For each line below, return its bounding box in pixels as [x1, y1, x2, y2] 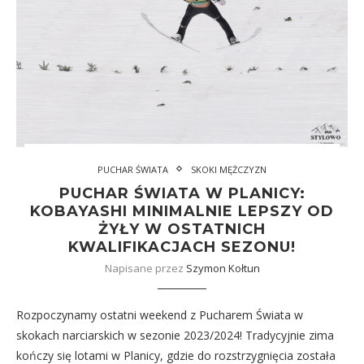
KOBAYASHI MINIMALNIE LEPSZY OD [30, 201, 334, 220]
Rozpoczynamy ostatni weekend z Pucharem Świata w [16, 306, 303, 323]
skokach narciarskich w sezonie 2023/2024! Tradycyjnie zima [16, 327, 334, 343]
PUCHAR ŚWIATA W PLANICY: [58, 184, 305, 202]
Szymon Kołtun [185, 260, 260, 275]
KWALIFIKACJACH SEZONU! [68, 237, 296, 256]
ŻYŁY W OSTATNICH [98, 219, 266, 238]
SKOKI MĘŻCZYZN [191, 162, 266, 175]
